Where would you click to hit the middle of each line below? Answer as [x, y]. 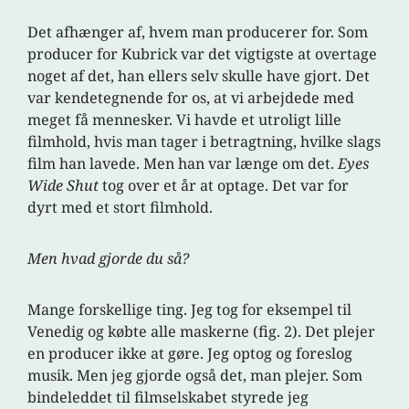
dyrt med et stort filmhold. [121, 208]
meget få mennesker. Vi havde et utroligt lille [185, 120]
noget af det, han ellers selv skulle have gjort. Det [199, 76]
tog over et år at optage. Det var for [224, 186]
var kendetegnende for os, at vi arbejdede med [191, 98]
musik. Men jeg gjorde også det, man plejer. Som [195, 376]
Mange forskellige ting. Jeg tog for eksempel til [190, 310]
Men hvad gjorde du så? [109, 259]
